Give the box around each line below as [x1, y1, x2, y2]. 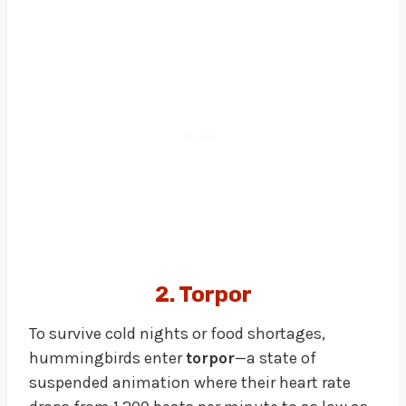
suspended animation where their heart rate [29, 372, 351, 392]
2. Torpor [154, 281, 252, 307]
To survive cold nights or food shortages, [29, 323, 325, 343]
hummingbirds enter [29, 347, 186, 368]
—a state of [235, 347, 316, 368]
